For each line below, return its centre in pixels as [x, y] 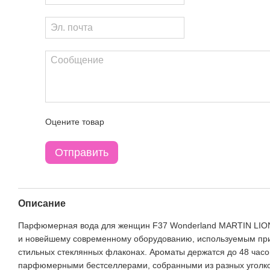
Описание [42, 203]
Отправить [82, 152]
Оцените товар [75, 122]
